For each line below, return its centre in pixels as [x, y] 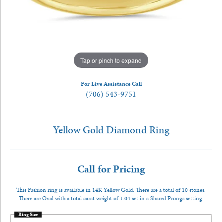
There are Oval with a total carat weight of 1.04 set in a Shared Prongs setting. [111, 198]
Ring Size [28, 215]
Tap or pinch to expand [111, 60]
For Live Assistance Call [111, 84]
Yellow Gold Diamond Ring [111, 130]
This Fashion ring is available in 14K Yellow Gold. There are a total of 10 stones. [111, 190]
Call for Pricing [111, 169]
